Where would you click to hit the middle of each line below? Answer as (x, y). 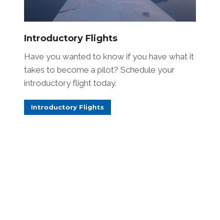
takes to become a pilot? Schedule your (99, 70)
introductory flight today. (70, 83)
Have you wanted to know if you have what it (109, 57)
